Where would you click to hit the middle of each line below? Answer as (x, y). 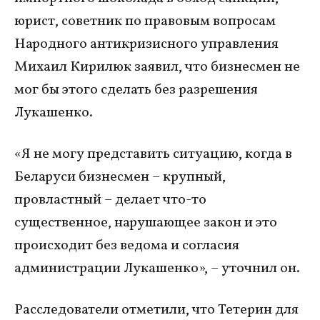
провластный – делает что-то (110, 200)
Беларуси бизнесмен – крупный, (120, 177)
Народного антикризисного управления (146, 44)
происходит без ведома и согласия (127, 245)
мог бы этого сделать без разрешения (136, 90)
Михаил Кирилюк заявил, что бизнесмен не (157, 67)
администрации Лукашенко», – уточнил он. (157, 268)
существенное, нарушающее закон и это (146, 222)
